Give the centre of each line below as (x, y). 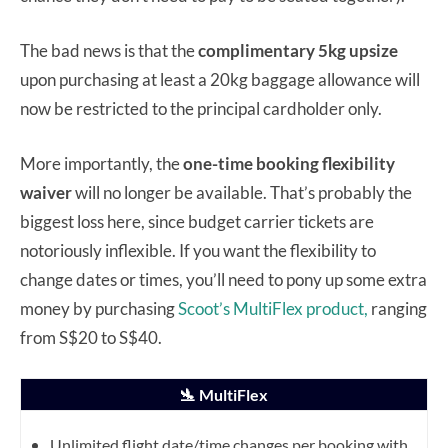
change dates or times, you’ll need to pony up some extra (223, 279)
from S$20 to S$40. (91, 337)
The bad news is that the (109, 50)
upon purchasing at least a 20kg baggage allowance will (220, 79)
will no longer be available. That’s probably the (242, 192)
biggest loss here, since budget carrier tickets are (197, 221)
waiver (46, 192)
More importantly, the (101, 163)
